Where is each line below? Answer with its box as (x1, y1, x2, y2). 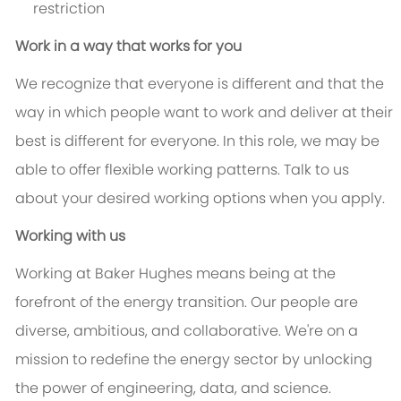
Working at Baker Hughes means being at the (14, 263, 336, 285)
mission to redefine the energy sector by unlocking (14, 349, 372, 371)
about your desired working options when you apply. (14, 188, 385, 209)
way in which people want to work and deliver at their (14, 102, 393, 124)
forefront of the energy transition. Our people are (14, 292, 358, 313)
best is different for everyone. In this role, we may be (14, 131, 380, 152)
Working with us (14, 226, 125, 247)
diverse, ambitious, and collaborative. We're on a (14, 320, 358, 342)
